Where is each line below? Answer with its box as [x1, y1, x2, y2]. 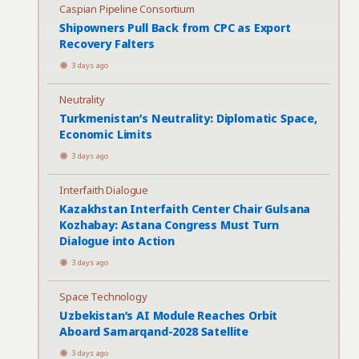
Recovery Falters [59, 36, 155, 51]
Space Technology [59, 289, 147, 304]
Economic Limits [59, 127, 152, 142]
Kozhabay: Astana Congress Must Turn [59, 217, 279, 232]
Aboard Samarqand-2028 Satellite [59, 324, 249, 339]
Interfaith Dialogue [59, 183, 149, 197]
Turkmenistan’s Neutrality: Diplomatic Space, [59, 111, 317, 126]
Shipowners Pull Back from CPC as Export [59, 20, 291, 35]
